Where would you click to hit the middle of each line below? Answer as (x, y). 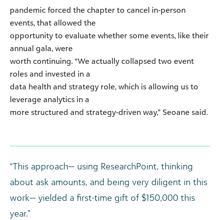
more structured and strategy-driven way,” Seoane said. (109, 112)
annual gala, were (41, 48)
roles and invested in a (50, 74)
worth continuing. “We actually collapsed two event (102, 61)
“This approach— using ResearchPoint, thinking (101, 166)
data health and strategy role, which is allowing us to (104, 87)
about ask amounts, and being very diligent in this (109, 182)
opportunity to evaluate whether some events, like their (109, 36)
